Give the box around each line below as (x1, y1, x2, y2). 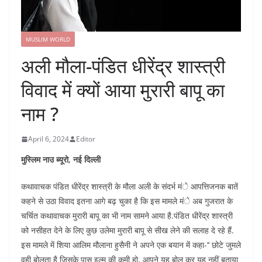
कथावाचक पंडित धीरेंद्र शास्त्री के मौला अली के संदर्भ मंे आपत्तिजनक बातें (21, 181, 238, 192)
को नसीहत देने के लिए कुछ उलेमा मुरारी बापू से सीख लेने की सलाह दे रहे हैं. (21, 225, 234, 236)
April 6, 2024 (28, 134, 69, 144)
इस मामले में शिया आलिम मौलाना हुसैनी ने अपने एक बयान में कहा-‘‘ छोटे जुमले (21, 239, 241, 251)
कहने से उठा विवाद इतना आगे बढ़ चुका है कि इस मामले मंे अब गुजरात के (21, 195, 233, 207)
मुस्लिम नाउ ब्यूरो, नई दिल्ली (21, 154, 101, 166)
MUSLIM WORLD (26, 35, 70, 44)
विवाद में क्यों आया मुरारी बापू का (21, 77, 225, 103)
